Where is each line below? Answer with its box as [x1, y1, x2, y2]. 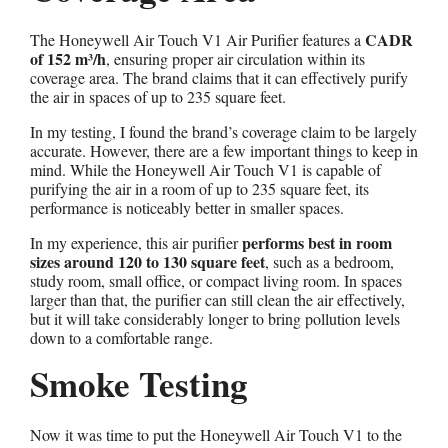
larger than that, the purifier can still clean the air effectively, [30, 288, 405, 310]
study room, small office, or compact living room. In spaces [30, 269, 402, 291]
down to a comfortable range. [30, 326, 213, 348]
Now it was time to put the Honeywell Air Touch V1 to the [30, 423, 402, 445]
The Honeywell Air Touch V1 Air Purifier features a [30, 28, 365, 50]
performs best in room [242, 230, 392, 254]
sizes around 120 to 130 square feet [30, 249, 265, 273]
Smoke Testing [30, 357, 248, 409]
